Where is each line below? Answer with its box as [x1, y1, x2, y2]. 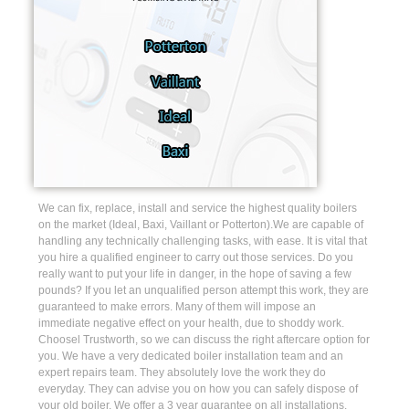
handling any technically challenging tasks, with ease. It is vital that [38, 234, 367, 247]
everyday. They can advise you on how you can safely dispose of [38, 382, 358, 395]
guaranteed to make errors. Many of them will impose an [38, 299, 316, 313]
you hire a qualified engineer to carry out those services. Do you [38, 250, 353, 264]
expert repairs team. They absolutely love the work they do [38, 365, 326, 379]
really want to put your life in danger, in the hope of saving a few [38, 267, 351, 280]
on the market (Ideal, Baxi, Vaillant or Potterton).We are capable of [38, 217, 363, 231]
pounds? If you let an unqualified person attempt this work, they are [38, 283, 369, 297]
